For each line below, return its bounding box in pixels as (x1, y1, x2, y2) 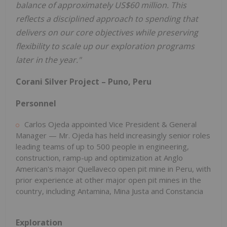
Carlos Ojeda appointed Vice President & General (24, 119, 197, 130)
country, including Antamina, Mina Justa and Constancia (16, 186, 203, 197)
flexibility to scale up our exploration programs (16, 41, 195, 52)
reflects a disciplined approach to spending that (16, 13, 198, 25)
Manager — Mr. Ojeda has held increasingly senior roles (16, 130, 210, 141)
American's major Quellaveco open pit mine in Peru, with (16, 164, 211, 174)
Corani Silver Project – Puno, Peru (16, 76, 152, 88)
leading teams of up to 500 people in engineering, (16, 141, 189, 152)
